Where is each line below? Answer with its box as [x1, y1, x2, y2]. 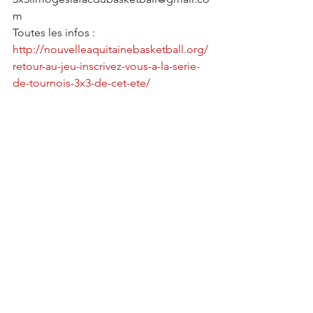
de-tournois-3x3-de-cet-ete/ [13, 76, 150, 89]
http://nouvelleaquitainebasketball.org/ [13, 43, 208, 56]
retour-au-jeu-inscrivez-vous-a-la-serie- [13, 59, 200, 73]
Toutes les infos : [13, 26, 98, 39]
